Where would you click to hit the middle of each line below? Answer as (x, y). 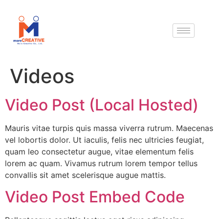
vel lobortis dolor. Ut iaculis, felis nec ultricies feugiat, (104, 140)
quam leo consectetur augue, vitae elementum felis (99, 152)
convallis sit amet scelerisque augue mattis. (85, 175)
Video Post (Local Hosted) (102, 105)
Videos (42, 76)
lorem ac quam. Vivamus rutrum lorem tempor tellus (101, 163)
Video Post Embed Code (95, 197)
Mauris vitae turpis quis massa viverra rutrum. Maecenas (109, 128)
